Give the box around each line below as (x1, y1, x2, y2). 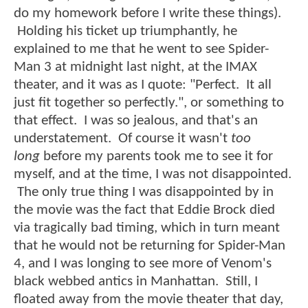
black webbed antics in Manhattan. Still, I (14, 274, 258, 289)
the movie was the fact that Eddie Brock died (14, 203, 275, 218)
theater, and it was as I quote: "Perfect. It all (14, 78, 272, 93)
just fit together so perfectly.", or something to (14, 96, 284, 111)
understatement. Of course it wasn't (14, 131, 231, 146)
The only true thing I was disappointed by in (14, 185, 274, 200)
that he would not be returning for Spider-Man (14, 239, 285, 254)
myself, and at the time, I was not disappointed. (14, 167, 291, 182)
